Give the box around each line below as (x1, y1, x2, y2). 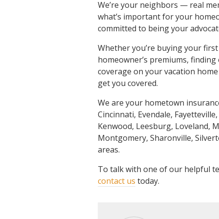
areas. (98, 144, 120, 155)
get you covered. (98, 78, 158, 88)
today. (135, 175, 159, 186)
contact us (98, 175, 135, 186)
